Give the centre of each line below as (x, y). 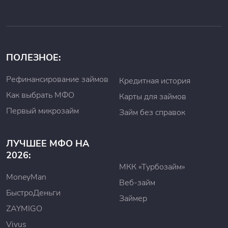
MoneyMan (26, 177)
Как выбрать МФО (40, 95)
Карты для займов (153, 97)
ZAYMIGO (24, 209)
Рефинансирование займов (57, 79)
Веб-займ (137, 183)
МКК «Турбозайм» (152, 167)
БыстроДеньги (33, 193)
